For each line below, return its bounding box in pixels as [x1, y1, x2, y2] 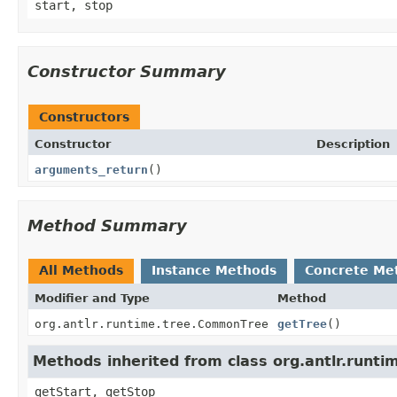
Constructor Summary [27, 61, 226, 81]
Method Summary [27, 215, 187, 235]
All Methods [39, 262, 123, 277]
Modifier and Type [35, 291, 150, 305]
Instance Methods [152, 262, 276, 277]
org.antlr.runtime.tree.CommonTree [35, 316, 269, 331]
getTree [277, 316, 327, 331]
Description [316, 136, 390, 151]
